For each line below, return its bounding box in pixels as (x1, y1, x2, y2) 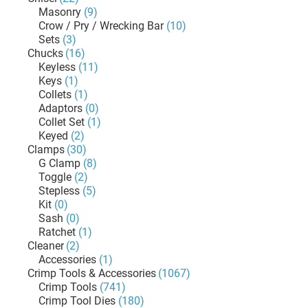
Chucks (27, 47, 63, 60)
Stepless (38, 184, 80, 197)
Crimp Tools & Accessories (27, 267, 156, 280)
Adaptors (38, 102, 82, 115)
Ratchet (38, 225, 76, 239)
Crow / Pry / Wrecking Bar (38, 19, 164, 32)
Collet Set (38, 115, 85, 129)
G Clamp (38, 157, 80, 170)
